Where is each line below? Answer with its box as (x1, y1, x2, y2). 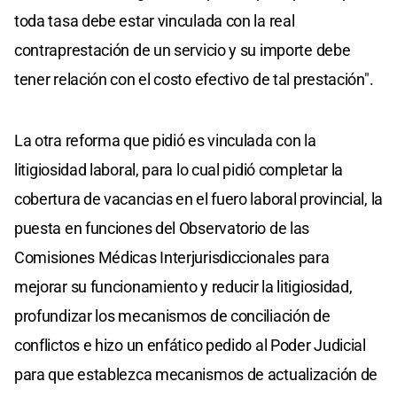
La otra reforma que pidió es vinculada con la (14, 130, 316, 150)
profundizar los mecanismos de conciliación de (14, 306, 331, 325)
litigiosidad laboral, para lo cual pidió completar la (14, 160, 344, 179)
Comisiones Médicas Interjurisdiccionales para (14, 247, 330, 267)
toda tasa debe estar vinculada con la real (14, 11, 295, 30)
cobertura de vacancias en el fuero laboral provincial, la (14, 189, 383, 208)
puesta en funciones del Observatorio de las (14, 218, 310, 237)
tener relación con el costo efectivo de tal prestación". (14, 69, 374, 89)
